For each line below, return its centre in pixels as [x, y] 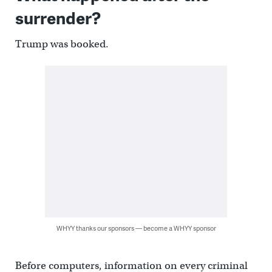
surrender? [58, 17]
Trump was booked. [62, 44]
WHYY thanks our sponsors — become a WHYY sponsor [136, 228]
